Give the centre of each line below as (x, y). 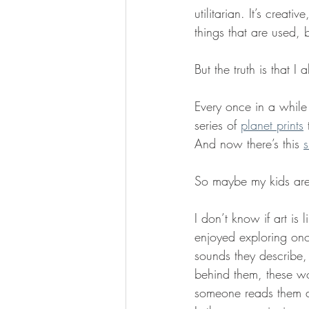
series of (218, 124)
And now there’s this (249, 143)
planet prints (272, 124)
